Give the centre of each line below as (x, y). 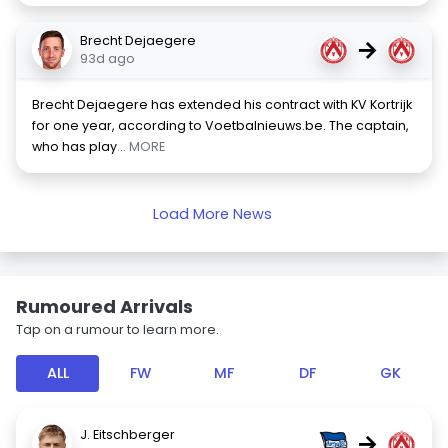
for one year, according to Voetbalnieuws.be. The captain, (220, 125)
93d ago (107, 58)
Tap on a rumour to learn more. (117, 329)
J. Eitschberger (127, 434)
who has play (74, 146)
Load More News (212, 214)
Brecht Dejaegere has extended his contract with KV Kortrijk (222, 104)
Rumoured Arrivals (104, 306)
